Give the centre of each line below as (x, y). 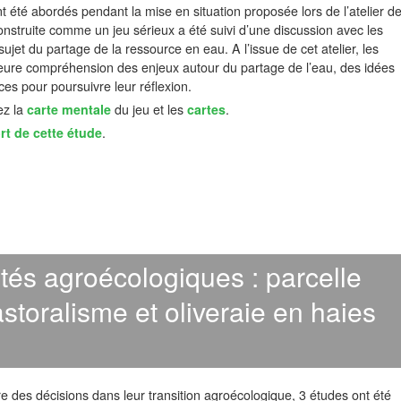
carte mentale (69, 109)
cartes (206, 109)
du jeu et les (149, 109)
